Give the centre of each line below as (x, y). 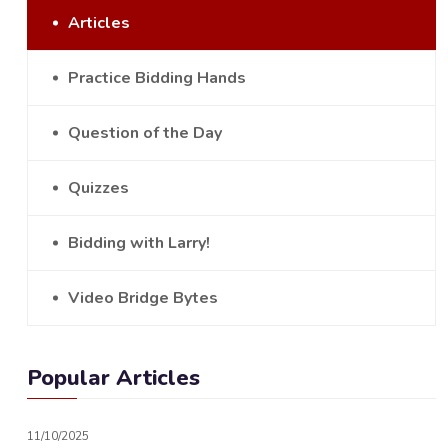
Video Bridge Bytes (143, 298)
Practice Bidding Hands (157, 78)
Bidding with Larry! (139, 243)
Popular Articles (113, 378)
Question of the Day (145, 133)
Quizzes (98, 188)
